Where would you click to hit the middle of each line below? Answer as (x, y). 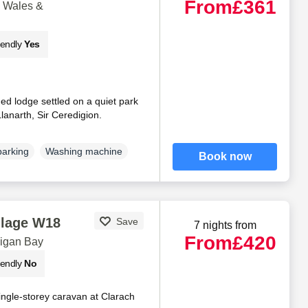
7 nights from (225, 225)
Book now (225, 156)
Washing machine (84, 151)
